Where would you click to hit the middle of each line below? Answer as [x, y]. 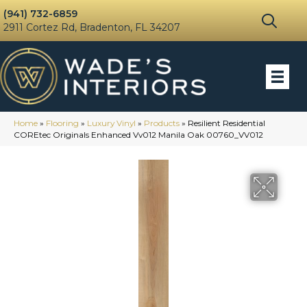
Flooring [62, 123]
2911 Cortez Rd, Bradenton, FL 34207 [92, 27]
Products [162, 123]
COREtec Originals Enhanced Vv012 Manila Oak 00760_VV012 [138, 135]
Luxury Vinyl [111, 123]
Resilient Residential [226, 123]
